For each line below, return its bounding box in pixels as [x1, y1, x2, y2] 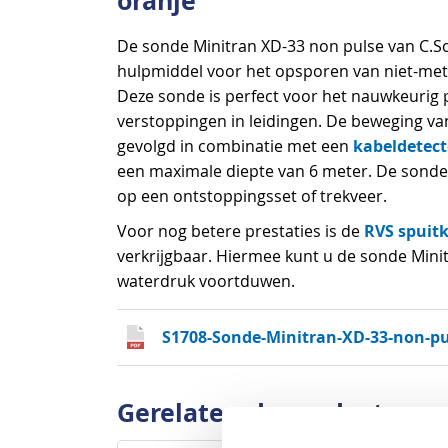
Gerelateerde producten [117, 395, 415, 430]
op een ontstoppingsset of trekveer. [117, 185, 387, 207]
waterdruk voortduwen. [117, 270, 295, 292]
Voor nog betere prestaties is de [117, 220, 364, 242]
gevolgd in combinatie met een [117, 135, 353, 157]
